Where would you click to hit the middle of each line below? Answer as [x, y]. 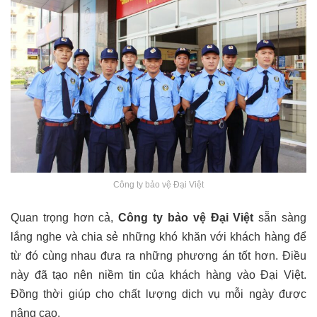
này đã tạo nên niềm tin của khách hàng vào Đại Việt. [158, 275]
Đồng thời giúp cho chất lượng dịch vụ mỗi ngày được [158, 294]
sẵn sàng [280, 218]
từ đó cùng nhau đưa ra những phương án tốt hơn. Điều [158, 256]
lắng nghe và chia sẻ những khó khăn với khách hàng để [158, 237]
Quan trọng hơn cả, [65, 218]
